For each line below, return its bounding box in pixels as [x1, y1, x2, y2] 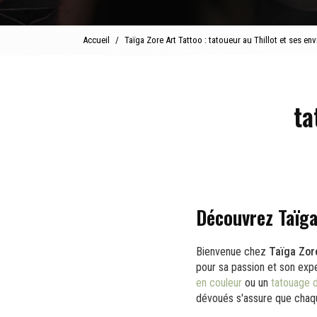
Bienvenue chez [196, 244, 269, 258]
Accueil [83, 34, 110, 45]
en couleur [196, 275, 242, 289]
